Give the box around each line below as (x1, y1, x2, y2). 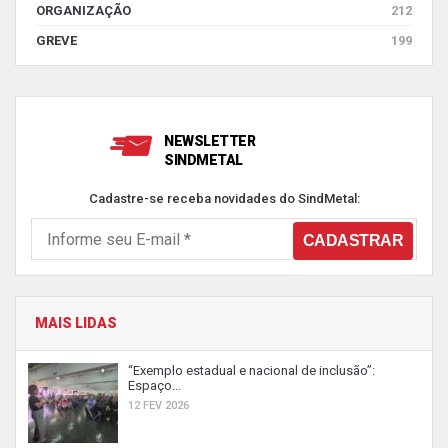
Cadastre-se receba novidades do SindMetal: (88, 191, 360, 206)
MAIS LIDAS (35, 315, 117, 331)
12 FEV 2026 (128, 399, 189, 412)
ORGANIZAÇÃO (36, 3, 131, 18)
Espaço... (128, 378, 181, 393)
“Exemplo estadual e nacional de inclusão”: (128, 363, 375, 378)
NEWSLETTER (164, 133, 255, 149)
